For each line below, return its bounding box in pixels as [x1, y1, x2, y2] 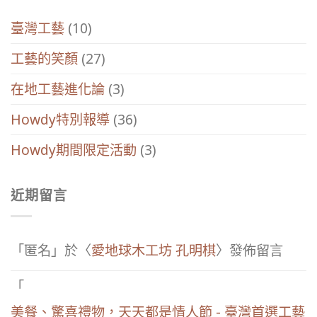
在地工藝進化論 [11, 79, 105, 98]
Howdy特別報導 [11, 109, 110, 129]
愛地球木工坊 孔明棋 [91, 241, 216, 260]
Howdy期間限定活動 [11, 139, 137, 159]
